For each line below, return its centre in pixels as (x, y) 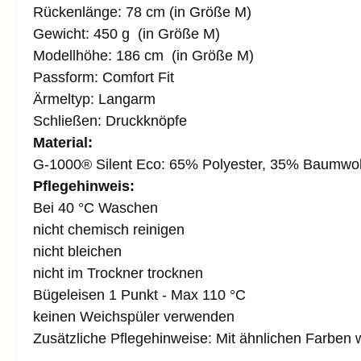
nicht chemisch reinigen (109, 229)
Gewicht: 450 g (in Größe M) (127, 33)
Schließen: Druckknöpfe (110, 120)
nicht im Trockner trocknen (118, 273)
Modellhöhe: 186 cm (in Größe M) (143, 55)
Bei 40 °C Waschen (95, 207)
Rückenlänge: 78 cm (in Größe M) (142, 12)
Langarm (127, 99)
